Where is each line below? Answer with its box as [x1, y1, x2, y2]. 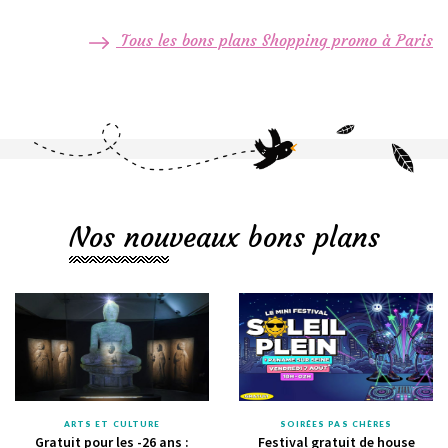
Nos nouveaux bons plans [68, 219, 380, 255]
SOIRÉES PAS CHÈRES [279, 418, 393, 429]
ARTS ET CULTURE [63, 418, 161, 429]
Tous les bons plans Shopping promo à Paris [116, 30, 433, 51]
